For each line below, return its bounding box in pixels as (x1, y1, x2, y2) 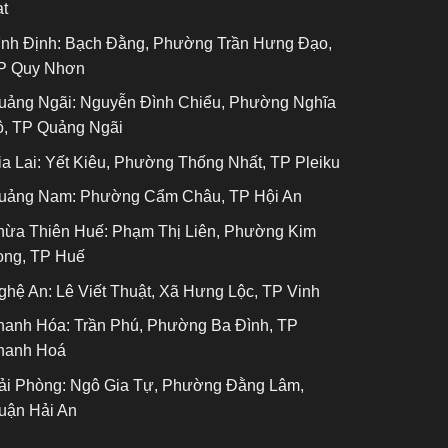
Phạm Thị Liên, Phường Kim (108, 223, 316, 241)
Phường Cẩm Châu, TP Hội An (76, 188, 302, 206)
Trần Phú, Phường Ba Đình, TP (70, 317, 298, 335)
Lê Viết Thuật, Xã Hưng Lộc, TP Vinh (52, 282, 320, 300)
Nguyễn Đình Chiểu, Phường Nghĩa (76, 94, 336, 112)
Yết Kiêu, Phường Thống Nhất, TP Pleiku (41, 153, 340, 171)
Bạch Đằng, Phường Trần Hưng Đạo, (61, 34, 332, 52)
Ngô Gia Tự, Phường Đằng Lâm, (66, 376, 304, 394)
